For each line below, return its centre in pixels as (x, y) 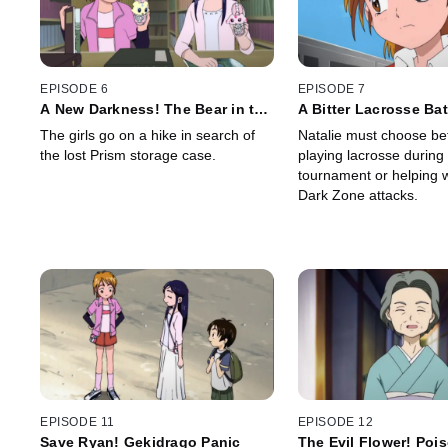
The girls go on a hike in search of (147, 134)
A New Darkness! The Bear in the (156, 108)
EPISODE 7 (331, 88)
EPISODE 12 (335, 422)
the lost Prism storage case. (128, 154)
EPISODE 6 (74, 88)
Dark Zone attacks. (357, 194)
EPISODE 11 (77, 422)
